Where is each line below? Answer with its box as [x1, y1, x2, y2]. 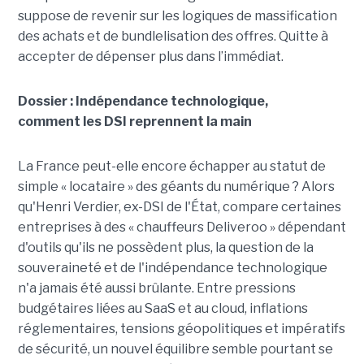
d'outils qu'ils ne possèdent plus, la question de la [17, 239, 314, 255]
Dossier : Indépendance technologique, [17, 93, 268, 109]
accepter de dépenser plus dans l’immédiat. [17, 48, 284, 64]
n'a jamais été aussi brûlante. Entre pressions [17, 279, 296, 296]
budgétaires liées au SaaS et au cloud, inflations [17, 300, 308, 316]
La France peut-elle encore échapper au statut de [17, 158, 326, 174]
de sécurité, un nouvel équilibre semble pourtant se [17, 340, 333, 357]
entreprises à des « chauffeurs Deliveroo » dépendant [17, 219, 346, 235]
